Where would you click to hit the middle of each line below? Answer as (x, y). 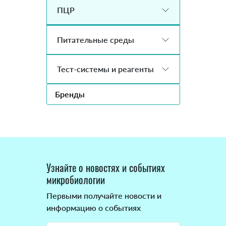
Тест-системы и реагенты (105, 69)
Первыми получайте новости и (104, 196)
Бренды (70, 94)
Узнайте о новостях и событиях (105, 168)
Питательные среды (95, 40)
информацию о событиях (93, 208)
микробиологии (75, 180)
